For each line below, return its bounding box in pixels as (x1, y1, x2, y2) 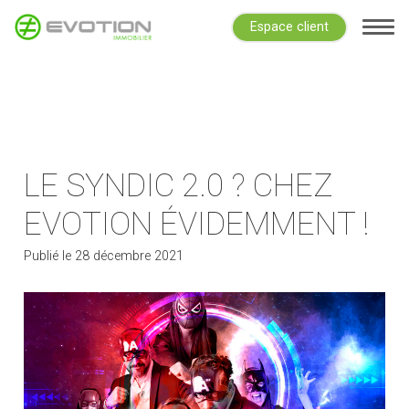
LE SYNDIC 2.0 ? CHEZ (24, 166, 334, 204)
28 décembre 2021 (75, 248, 184, 265)
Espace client (249, 19, 329, 36)
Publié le (24, 248, 76, 265)
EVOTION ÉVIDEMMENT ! (24, 204, 370, 243)
